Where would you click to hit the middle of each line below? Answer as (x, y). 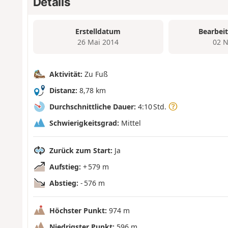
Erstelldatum (98, 32)
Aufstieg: (65, 166)
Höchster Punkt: (78, 210)
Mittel (130, 123)
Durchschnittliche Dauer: (92, 106)
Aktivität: (66, 74)
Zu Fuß (95, 74)
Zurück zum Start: (81, 150)
